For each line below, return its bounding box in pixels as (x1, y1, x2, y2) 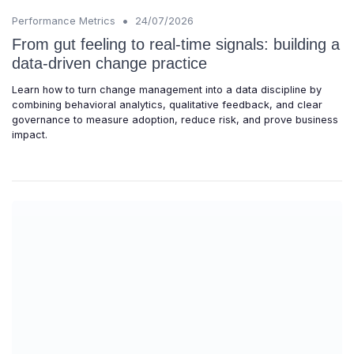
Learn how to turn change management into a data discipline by (12, 83, 322, 96)
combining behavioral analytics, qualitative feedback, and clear (12, 98, 322, 111)
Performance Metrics (12, 14, 115, 27)
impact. (12, 128, 47, 141)
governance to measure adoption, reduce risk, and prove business (12, 113, 338, 126)
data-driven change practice (12, 54, 207, 72)
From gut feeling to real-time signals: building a (12, 35, 340, 53)
